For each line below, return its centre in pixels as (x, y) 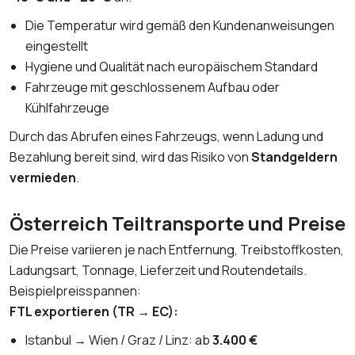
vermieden (43, 177)
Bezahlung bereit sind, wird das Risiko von (130, 157)
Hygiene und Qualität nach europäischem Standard (172, 67)
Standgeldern (294, 157)
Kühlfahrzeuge (67, 108)
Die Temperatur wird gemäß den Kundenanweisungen (180, 25)
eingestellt (57, 46)
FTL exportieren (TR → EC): (94, 311)
